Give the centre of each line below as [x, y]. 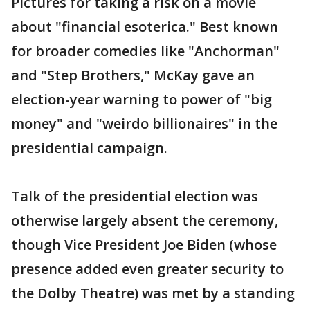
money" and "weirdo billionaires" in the [144, 124]
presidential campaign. [89, 148]
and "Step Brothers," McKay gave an [133, 75]
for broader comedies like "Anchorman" [145, 51]
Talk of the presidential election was [135, 196]
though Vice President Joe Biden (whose [144, 245]
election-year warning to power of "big [142, 99]
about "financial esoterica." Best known [145, 27]
